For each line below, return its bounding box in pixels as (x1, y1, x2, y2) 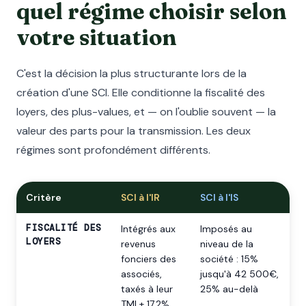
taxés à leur (121, 283, 173, 295)
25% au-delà (200, 283, 258, 295)
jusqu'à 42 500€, (200, 268, 279, 280)
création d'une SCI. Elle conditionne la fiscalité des (16, 85, 265, 100)
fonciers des (121, 253, 176, 265)
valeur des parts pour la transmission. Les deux (16, 124, 251, 138)
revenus (121, 238, 156, 250)
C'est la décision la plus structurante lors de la (16, 66, 247, 81)
